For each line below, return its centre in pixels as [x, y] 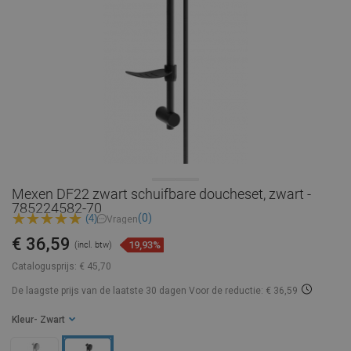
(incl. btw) [93, 245]
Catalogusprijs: [44, 267]
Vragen [122, 219]
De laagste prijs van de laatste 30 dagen [100, 291]
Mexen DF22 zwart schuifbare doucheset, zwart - [161, 194]
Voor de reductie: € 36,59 [243, 291]
